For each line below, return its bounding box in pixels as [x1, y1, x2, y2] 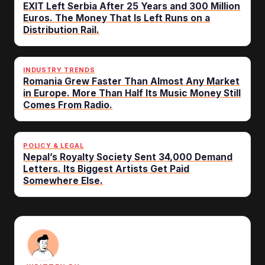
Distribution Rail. [23, 24, 100, 35]
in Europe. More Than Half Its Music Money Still [23, 88, 241, 99]
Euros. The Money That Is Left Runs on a [23, 12, 211, 24]
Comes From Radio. [23, 99, 113, 111]
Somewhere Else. [23, 174, 104, 186]
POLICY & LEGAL [23, 141, 84, 150]
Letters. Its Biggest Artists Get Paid [23, 163, 190, 174]
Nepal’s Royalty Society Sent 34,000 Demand [23, 151, 233, 163]
